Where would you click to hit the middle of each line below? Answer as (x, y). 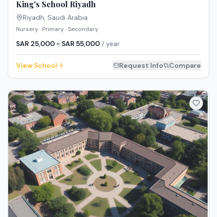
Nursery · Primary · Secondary (57, 29)
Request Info (141, 65)
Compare (185, 65)
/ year (110, 44)
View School (37, 65)
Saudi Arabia (68, 17)
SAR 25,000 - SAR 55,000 (58, 44)
